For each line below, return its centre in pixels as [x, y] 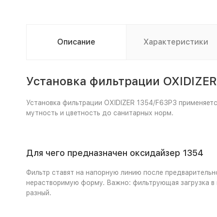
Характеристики [176, 42]
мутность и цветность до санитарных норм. [100, 113]
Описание [76, 42]
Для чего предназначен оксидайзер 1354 [115, 153]
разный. [39, 193]
